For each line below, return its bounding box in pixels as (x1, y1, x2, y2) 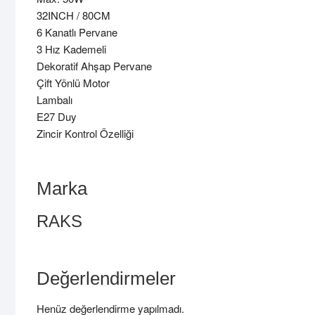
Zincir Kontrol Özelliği (37, 126, 134, 141)
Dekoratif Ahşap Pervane (37, 58, 152, 74)
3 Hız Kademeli (37, 41, 106, 57)
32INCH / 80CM (37, 8, 110, 23)
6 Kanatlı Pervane (37, 25, 117, 40)
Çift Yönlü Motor (37, 75, 110, 91)
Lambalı (37, 92, 72, 108)
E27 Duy (37, 109, 77, 124)
